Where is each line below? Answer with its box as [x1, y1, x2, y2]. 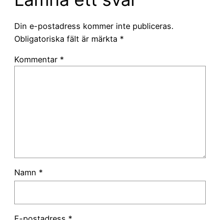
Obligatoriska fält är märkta [14, 33, 120, 44]
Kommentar [14, 55, 60, 65]
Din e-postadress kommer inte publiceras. [14, 21, 173, 31]
